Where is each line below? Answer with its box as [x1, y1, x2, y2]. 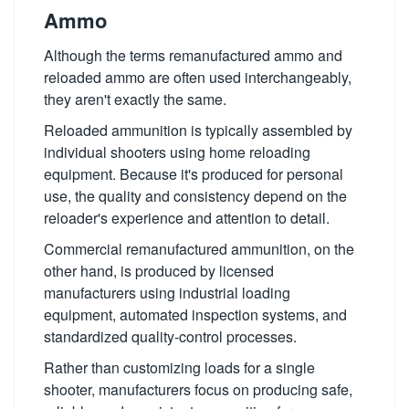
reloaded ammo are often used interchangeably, [44, 66, 351, 88]
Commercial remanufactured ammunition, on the [44, 237, 354, 259]
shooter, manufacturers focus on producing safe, [44, 378, 352, 400]
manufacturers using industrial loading [44, 281, 290, 303]
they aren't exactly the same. [44, 88, 226, 110]
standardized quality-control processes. [44, 325, 297, 347]
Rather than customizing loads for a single [44, 356, 315, 378]
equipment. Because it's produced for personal [44, 163, 343, 184]
